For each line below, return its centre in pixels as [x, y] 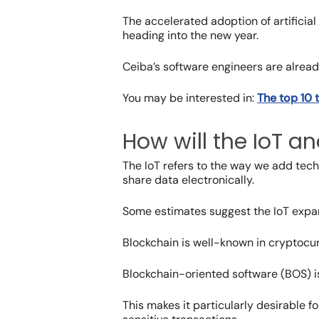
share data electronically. [188, 180]
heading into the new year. [190, 36]
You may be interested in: [188, 98]
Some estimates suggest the [198, 211]
